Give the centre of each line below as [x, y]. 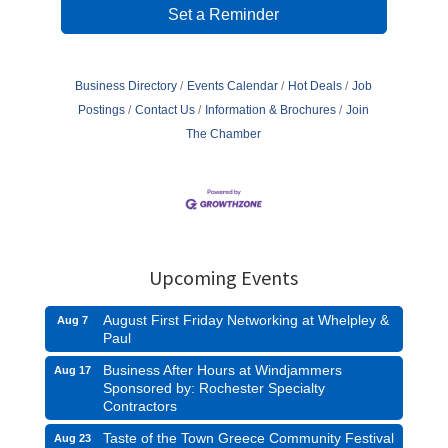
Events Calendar [233, 86]
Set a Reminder [224, 15]
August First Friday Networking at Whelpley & [245, 319]
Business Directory [126, 86]
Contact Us [165, 110]
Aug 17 [73, 369]
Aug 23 [73, 437]
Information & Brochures [271, 110]
